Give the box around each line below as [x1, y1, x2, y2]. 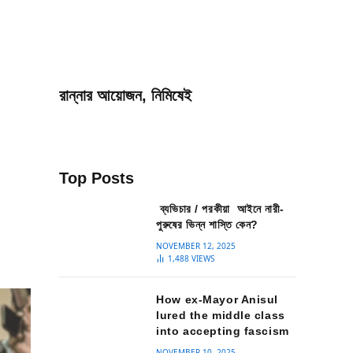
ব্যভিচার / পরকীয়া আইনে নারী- [156, 203, 284, 215]
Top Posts [59, 169, 134, 187]
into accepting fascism [156, 325, 289, 337]
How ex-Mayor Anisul [156, 293, 278, 306]
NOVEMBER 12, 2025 [156, 240, 236, 251]
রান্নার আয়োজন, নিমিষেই [59, 87, 191, 104]
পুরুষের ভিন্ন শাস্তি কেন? [156, 218, 258, 231]
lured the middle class [156, 309, 285, 321]
